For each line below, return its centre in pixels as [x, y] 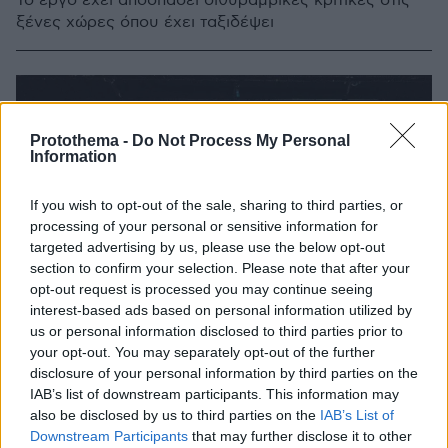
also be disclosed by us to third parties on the [175, 415]
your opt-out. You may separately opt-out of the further [202, 352]
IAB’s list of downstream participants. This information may [214, 394]
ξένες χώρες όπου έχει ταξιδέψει [145, 22]
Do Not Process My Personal [241, 140]
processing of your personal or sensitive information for [204, 226]
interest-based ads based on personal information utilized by [221, 310]
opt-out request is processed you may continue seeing [201, 289]
